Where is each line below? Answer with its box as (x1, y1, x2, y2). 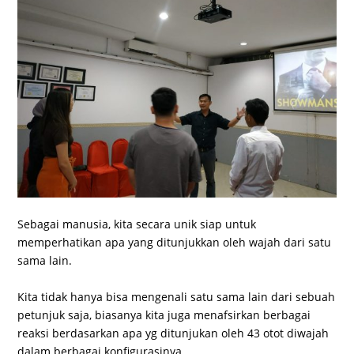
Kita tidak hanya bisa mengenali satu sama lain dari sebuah (17, 288, 336, 304)
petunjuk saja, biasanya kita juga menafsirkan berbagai (17, 307, 311, 322)
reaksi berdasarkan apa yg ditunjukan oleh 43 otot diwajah (17, 325, 330, 341)
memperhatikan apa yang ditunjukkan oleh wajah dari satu (17, 235, 332, 250)
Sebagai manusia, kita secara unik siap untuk (17, 217, 257, 232)
